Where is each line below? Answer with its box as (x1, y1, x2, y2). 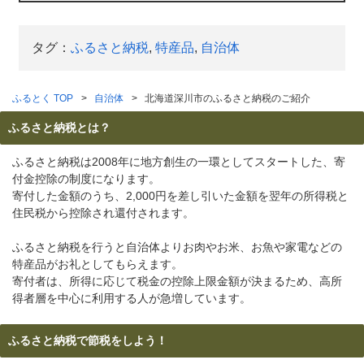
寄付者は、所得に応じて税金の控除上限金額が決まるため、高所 (12, 275, 342, 288)
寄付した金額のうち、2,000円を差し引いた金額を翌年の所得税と (12, 189, 349, 203)
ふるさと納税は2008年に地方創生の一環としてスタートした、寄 (12, 155, 345, 169)
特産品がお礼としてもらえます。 (12, 258, 183, 271)
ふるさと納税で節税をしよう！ (7, 333, 167, 347)
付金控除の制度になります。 (12, 172, 160, 186)
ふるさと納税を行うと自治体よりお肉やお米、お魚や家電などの (12, 240, 342, 254)
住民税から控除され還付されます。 (12, 206, 194, 220)
